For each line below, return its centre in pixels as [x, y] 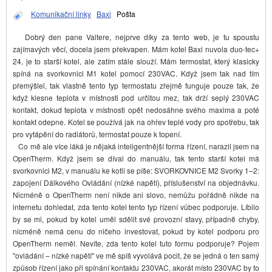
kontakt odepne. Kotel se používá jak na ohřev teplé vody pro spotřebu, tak [136, 122]
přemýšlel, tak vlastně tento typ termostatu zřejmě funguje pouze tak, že [136, 86]
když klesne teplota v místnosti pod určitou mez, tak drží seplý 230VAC [136, 98]
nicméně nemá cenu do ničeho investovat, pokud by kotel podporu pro [136, 231]
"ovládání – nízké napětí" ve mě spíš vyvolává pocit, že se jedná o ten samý [136, 256]
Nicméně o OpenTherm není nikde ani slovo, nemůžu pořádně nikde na [136, 195]
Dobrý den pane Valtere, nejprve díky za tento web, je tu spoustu [136, 37]
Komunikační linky [61, 14]
